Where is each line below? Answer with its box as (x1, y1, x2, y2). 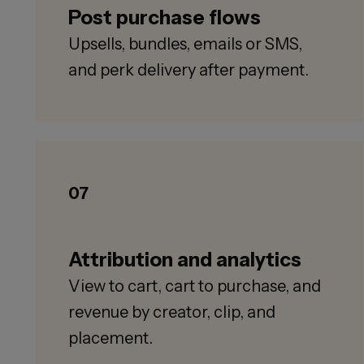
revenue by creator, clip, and (68, 302, 275, 323)
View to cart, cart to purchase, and (68, 276, 321, 297)
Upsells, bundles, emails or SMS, (68, 34, 302, 54)
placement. (68, 328, 153, 349)
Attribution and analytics (68, 248, 301, 272)
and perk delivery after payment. (68, 60, 309, 80)
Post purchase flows (68, 6, 261, 30)
